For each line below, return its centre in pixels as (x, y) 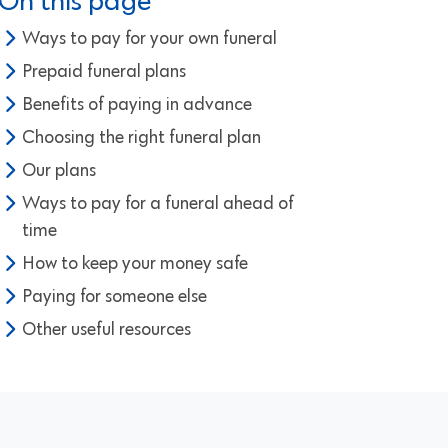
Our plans (59, 170)
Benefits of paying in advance (137, 104)
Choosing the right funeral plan (141, 137)
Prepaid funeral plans (104, 71)
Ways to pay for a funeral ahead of (158, 203)
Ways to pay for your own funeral (149, 38)
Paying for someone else (114, 296)
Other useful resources (106, 329)
